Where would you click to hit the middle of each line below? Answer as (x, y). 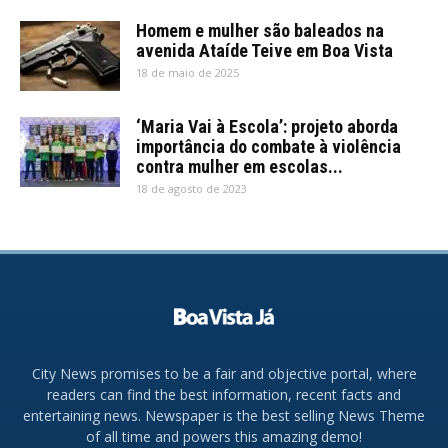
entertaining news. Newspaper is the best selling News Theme (224, 416)
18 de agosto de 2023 (191, 188)
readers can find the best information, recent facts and (224, 395)
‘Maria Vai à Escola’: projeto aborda (267, 126)
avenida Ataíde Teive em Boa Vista (264, 50)
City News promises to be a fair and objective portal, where (224, 374)
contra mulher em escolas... (239, 166)
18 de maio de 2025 (187, 72)
